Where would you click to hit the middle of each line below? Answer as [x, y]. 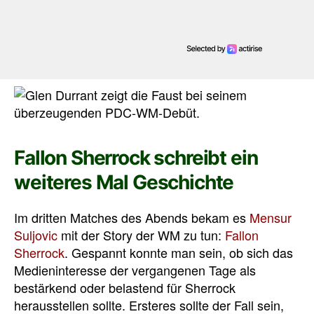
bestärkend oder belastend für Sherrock [125, 288]
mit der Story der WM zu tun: [141, 235]
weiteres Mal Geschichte [124, 183]
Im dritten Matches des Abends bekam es [132, 218]
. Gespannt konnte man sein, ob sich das [179, 253]
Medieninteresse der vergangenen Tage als [135, 270]
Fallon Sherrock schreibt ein [136, 158]
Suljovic [36, 235]
